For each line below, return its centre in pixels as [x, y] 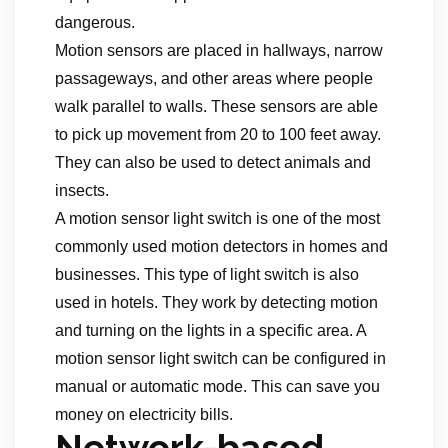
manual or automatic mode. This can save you [217, 386]
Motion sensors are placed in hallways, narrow [219, 50]
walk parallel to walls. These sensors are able [216, 106]
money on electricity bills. [144, 414]
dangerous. [95, 22]
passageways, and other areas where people [214, 78]
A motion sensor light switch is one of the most [217, 218]
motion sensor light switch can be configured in [220, 358]
